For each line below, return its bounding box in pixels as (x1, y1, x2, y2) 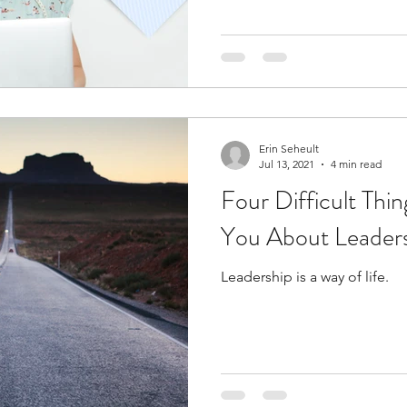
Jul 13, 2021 (259, 157, 314, 171)
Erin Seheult (259, 142, 319, 155)
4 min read (331, 157, 382, 171)
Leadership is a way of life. (221, 268, 389, 285)
